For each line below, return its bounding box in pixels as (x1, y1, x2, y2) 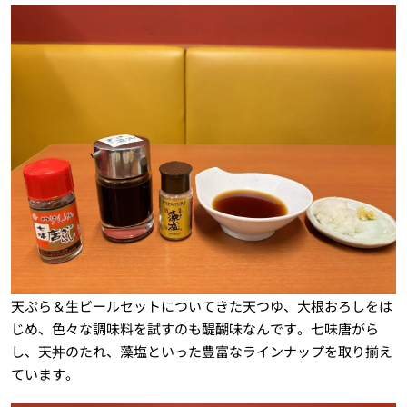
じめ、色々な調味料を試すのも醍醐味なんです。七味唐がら (10, 319, 379, 339)
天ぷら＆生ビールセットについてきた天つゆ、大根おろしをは (10, 296, 392, 316)
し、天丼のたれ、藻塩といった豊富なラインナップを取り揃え (10, 342, 392, 362)
